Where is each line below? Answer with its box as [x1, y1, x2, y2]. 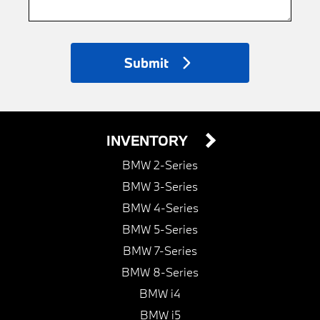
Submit [124, 54, 169, 71]
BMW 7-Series [123, 242, 197, 258]
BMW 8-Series [121, 264, 199, 279]
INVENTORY [106, 131, 191, 149]
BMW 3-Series [122, 178, 198, 194]
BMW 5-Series [122, 221, 198, 236]
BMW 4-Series [121, 199, 199, 215]
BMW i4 [139, 285, 181, 301]
